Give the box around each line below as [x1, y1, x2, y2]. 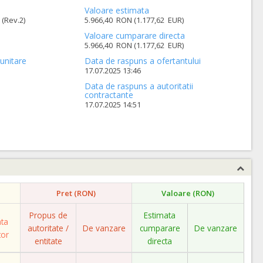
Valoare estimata [85, 5, 150, 16]
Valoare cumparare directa [85, 30, 186, 41]
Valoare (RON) [161, 188, 214, 198]
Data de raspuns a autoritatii [85, 80, 194, 92]
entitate [34, 235, 62, 247]
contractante [85, 89, 134, 100]
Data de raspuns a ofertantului [85, 55, 201, 66]
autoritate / [28, 222, 69, 234]
